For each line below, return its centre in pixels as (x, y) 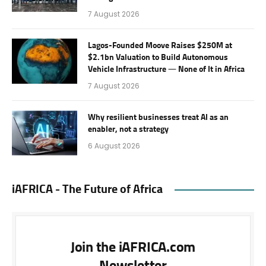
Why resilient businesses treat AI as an (158, 118)
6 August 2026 (114, 146)
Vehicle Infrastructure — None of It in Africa (166, 70)
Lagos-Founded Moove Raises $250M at (160, 46)
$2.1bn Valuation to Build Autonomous (158, 58)
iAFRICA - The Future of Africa (87, 190)
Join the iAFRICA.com (133, 248)
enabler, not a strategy (128, 130)
